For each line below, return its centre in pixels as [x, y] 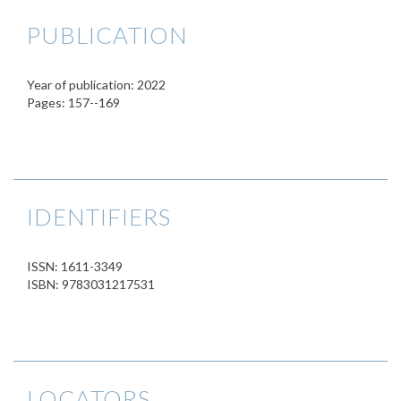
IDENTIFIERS [99, 217]
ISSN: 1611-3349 [75, 266]
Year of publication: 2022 [96, 85]
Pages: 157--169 [73, 102]
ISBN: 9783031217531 [91, 284]
